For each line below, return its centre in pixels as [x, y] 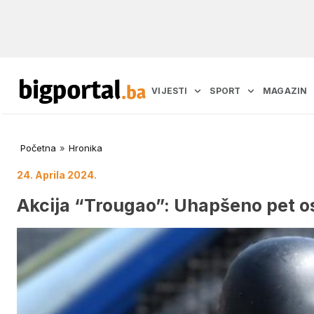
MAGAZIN [285, 91]
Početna [38, 148]
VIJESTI [170, 91]
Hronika [86, 148]
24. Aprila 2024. [57, 175]
